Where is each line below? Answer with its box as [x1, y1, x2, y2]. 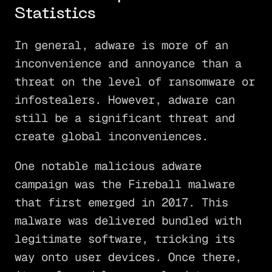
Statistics [14, 7, 95, 22]
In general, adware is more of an [14, 38, 228, 53]
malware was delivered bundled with [14, 213, 242, 229]
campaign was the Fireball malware [14, 177, 235, 192]
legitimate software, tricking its [14, 231, 235, 247]
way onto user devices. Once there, [14, 250, 242, 265]
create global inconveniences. [14, 129, 208, 144]
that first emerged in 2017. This [14, 195, 228, 211]
